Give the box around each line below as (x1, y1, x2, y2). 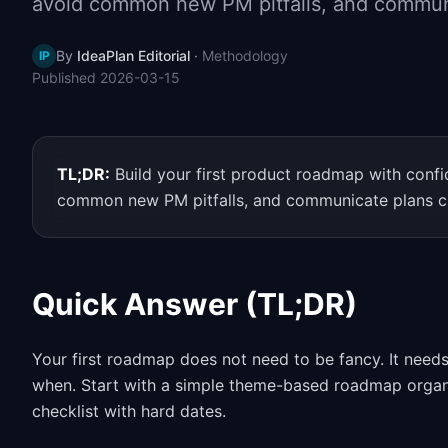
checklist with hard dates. (32, 401, 226, 421)
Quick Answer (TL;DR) (32, 286, 357, 322)
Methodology (202, 47, 288, 64)
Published (32, 69, 100, 86)
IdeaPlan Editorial (77, 47, 190, 64)
